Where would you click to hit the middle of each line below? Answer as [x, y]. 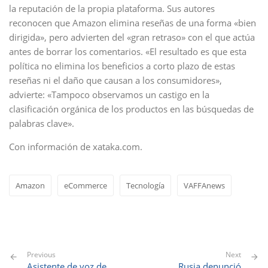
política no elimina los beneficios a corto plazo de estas [122, 66]
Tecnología [145, 185]
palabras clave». [42, 123]
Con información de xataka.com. [76, 147]
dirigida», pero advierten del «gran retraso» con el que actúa [132, 37]
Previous [41, 255]
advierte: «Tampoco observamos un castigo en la [109, 95]
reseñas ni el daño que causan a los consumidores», [115, 80]
